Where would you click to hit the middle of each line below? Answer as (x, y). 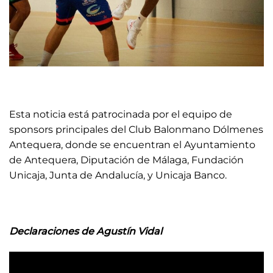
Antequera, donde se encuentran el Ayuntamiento (132, 145)
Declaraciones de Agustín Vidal (86, 231)
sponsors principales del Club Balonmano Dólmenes (136, 130)
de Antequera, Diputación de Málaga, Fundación (126, 160)
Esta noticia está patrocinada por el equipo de (121, 115)
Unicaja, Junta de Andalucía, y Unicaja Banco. (118, 175)
